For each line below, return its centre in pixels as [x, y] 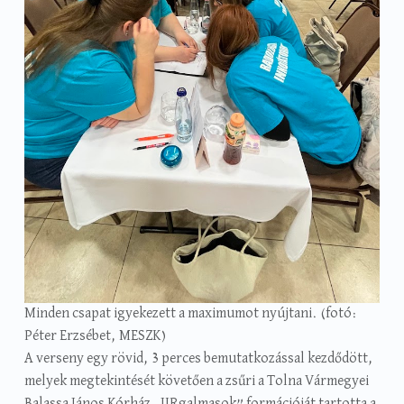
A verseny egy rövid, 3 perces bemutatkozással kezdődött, [198, 359]
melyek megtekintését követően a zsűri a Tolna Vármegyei [196, 382]
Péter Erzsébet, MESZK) [95, 337]
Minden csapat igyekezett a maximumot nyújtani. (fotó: [190, 314]
